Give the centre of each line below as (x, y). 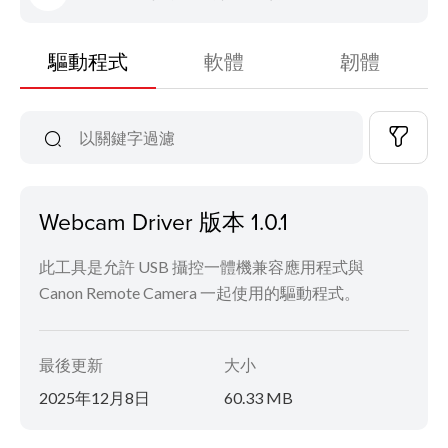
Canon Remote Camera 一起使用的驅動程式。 (199, 292)
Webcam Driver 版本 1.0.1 (163, 220)
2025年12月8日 (94, 397)
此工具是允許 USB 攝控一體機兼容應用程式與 (201, 266)
